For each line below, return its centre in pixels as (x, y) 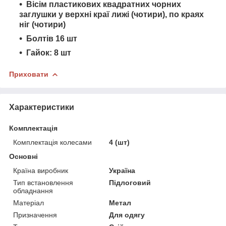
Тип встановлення (43, 182)
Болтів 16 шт (52, 38)
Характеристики (42, 107)
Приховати (29, 74)
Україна (122, 170)
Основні (23, 156)
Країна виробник (41, 170)
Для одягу (127, 215)
